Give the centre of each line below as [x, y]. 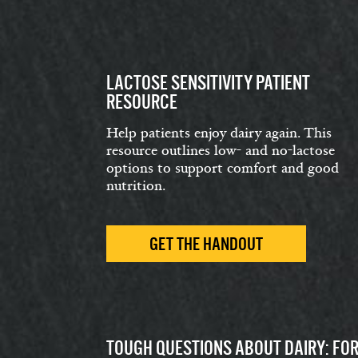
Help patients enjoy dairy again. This [219, 133]
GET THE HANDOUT [206, 244]
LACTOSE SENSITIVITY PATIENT [208, 83]
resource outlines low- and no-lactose [221, 151]
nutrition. [136, 186]
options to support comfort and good [223, 168]
